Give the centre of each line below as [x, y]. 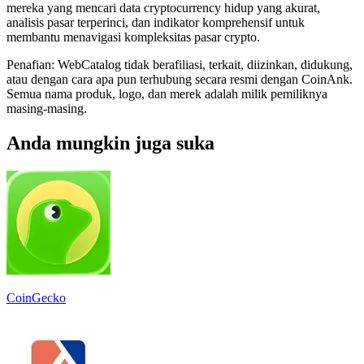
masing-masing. [47, 108]
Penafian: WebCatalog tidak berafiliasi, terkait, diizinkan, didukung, [180, 64]
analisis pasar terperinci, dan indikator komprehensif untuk [156, 22]
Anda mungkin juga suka [110, 143]
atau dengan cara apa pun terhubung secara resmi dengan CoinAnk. [180, 79]
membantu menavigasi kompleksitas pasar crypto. [133, 37]
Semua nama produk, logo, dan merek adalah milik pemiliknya [167, 93]
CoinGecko [36, 297]
